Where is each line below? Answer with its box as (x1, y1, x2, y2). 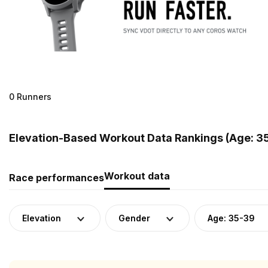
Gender (118, 212, 150, 223)
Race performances (9, 171, 104, 184)
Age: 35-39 (208, 212, 255, 223)
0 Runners (9, 91, 51, 102)
